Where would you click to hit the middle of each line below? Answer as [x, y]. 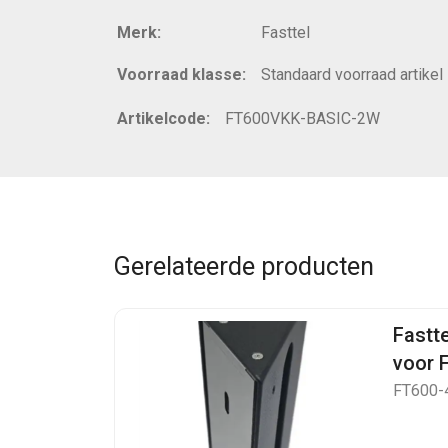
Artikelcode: [163, 118]
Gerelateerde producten [244, 266]
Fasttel [285, 32]
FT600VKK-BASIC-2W [302, 118]
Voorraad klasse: [181, 74]
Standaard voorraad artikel [352, 74]
